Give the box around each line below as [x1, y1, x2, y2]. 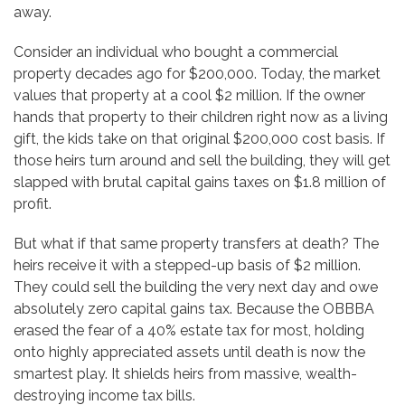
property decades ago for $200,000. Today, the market [14, 65, 381, 83]
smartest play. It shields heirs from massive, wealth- [14, 365, 357, 383]
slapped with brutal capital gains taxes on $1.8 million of [14, 174, 386, 192]
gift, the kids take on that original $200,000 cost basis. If [14, 130, 385, 148]
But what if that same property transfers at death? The [14, 235, 379, 253]
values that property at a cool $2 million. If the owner [14, 87, 365, 105]
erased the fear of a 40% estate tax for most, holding [14, 322, 364, 340]
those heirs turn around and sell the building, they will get [14, 152, 391, 170]
